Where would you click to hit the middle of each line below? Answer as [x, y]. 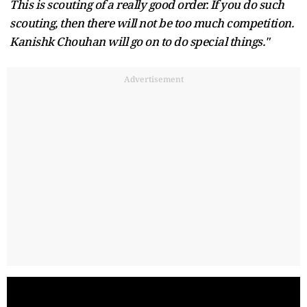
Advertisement [153, 79]
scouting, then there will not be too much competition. [151, 23]
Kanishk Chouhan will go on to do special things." [139, 41]
